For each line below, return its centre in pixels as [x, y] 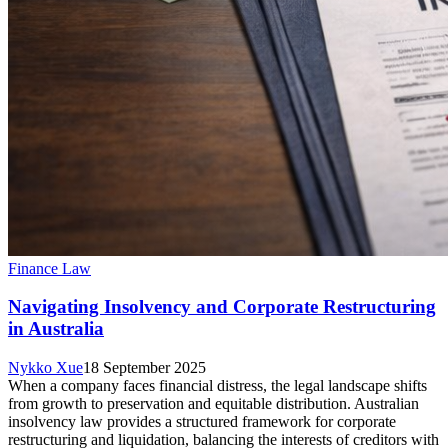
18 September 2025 [144, 367]
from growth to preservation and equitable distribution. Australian [213, 403]
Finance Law [49, 268]
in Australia [56, 329]
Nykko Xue [45, 367]
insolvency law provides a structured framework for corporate [202, 421]
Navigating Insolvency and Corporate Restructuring [222, 307]
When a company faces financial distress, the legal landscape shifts [217, 385]
